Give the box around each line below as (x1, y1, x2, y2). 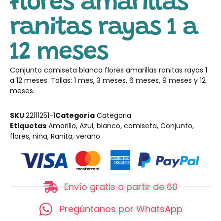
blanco (97, 120, 120, 131)
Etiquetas (10, 120, 46, 131)
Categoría (55, 110, 95, 120)
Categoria (97, 110, 131, 120)
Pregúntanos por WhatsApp (59, 203, 183, 216)
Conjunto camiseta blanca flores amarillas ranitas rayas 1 (10, 65, 207, 75)
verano (76, 131, 100, 141)
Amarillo (48, 120, 76, 131)
